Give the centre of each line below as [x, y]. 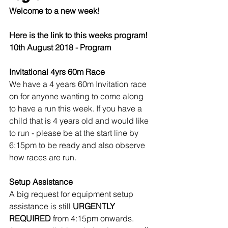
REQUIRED [30, 218]
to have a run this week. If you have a [77, 108]
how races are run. [43, 157]
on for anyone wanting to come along [77, 96]
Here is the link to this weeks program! [78, 35]
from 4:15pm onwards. [93, 218]
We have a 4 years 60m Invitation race [79, 84]
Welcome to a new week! [54, 11]
